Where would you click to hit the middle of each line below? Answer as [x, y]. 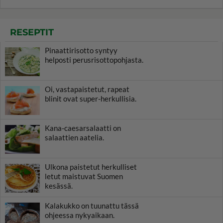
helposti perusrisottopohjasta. [94, 59]
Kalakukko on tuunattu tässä [92, 205]
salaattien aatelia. [74, 137]
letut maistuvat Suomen [84, 176]
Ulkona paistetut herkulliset [91, 167]
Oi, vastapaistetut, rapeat [87, 89]
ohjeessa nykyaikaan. [80, 215]
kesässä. [59, 185]
